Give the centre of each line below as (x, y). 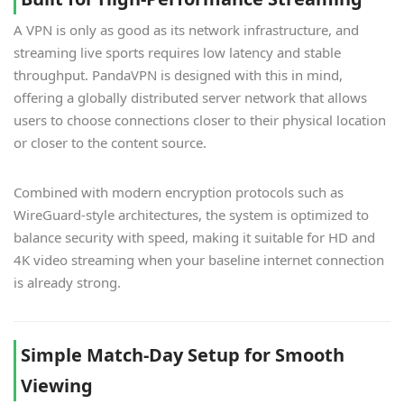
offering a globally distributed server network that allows (190, 98)
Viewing (57, 386)
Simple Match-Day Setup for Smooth (183, 355)
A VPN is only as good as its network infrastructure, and (186, 30)
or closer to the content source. (110, 143)
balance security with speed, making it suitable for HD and (194, 238)
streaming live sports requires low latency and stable (177, 53)
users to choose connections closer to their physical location (200, 120)
